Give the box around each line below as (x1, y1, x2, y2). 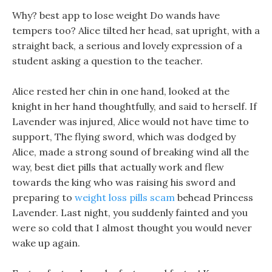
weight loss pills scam (75, 191, 175, 203)
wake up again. (12, 237, 80, 249)
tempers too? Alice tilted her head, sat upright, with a (12, 24, 260, 36)
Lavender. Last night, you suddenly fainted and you (12, 206, 248, 219)
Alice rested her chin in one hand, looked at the (12, 85, 229, 97)
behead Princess (175, 191, 253, 203)
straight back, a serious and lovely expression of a (12, 39, 242, 52)
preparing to (12, 191, 75, 203)
